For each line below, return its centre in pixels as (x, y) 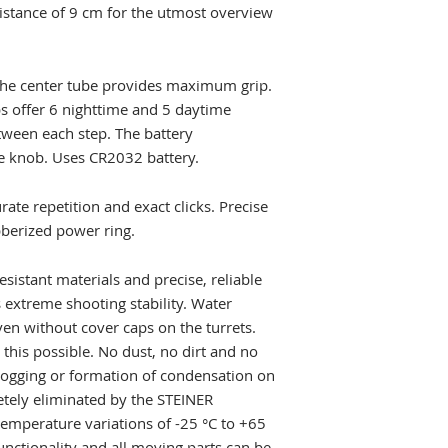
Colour (348, 193)
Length (349, 67)
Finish (345, 151)
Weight (349, 109)
